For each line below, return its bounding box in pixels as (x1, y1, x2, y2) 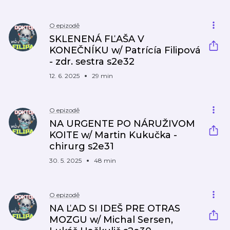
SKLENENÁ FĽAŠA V (49, 33, 144, 45)
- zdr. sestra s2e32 (49, 56, 135, 67)
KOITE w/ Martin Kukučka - (49, 129, 177, 141)
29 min (92, 72, 113, 80)
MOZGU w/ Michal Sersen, (49, 214, 173, 225)
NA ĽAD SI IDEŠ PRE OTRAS (49, 203, 180, 214)
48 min (94, 157, 116, 164)
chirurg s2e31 (49, 141, 114, 152)
